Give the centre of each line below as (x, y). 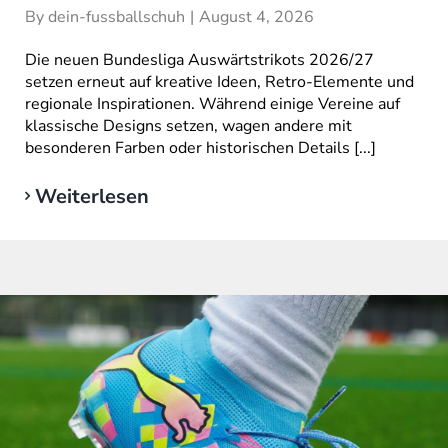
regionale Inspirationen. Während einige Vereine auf (212, 103)
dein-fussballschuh (116, 16)
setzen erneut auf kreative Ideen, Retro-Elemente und (219, 81)
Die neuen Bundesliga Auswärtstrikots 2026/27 (199, 59)
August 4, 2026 (256, 16)
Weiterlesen (91, 196)
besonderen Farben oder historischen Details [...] (200, 147)
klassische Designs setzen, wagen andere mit (188, 125)
